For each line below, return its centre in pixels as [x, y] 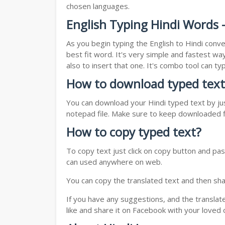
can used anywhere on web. [114, 162]
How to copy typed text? [134, 132]
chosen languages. [98, 6]
